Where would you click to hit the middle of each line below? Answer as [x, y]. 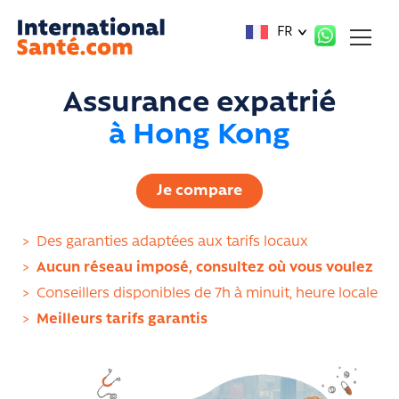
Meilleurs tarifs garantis [122, 319]
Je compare [199, 191]
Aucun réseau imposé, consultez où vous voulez [204, 268]
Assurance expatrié [199, 103]
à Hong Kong [199, 135]
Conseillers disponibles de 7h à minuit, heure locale [207, 293]
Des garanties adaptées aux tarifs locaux [172, 242]
